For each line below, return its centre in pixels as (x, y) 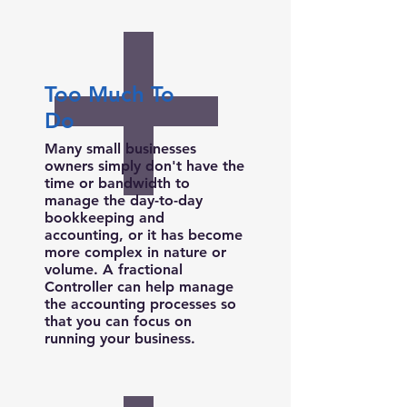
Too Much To (109, 94)
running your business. (120, 338)
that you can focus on (118, 321)
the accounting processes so (140, 304)
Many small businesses (120, 149)
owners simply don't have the (144, 166)
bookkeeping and (104, 218)
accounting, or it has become (144, 235)
